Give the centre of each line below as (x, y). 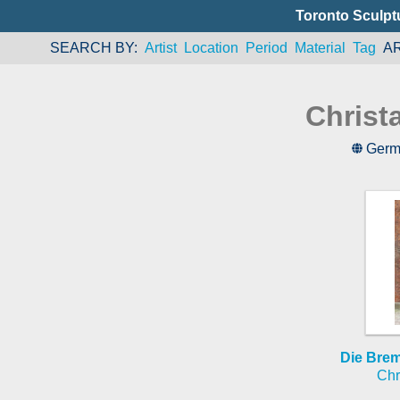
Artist (160, 48)
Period (266, 48)
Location (211, 48)
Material (320, 48)
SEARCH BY (92, 48)
